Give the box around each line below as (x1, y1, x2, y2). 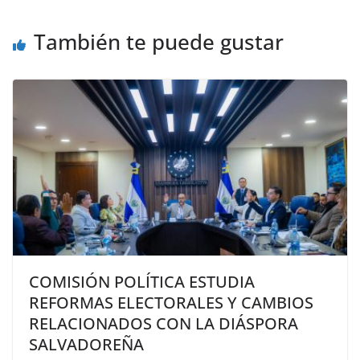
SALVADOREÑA (29, 333, 144, 355)
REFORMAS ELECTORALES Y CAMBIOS (29, 291, 313, 313)
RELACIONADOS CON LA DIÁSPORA (29, 312, 298, 334)
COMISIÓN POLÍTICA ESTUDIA (29, 270, 255, 292)
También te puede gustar (34, 27, 284, 56)
